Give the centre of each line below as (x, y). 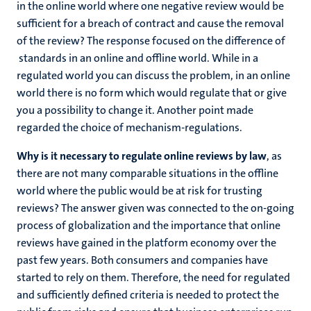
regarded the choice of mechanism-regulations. (129, 127)
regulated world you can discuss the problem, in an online (153, 75)
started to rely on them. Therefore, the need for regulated (153, 277)
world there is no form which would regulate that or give (152, 93)
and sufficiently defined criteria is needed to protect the (148, 295)
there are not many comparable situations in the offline (148, 173)
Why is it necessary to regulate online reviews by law (142, 156)
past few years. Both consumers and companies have (142, 260)
